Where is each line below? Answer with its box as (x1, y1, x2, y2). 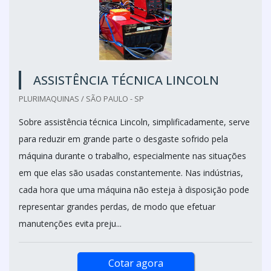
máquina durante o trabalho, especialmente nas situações (19, 149, 246, 162)
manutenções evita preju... (19, 217, 122, 229)
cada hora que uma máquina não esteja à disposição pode (19, 183, 249, 195)
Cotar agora (108, 256, 163, 270)
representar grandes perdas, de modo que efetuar (19, 200, 215, 212)
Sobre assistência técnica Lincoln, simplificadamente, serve (19, 116, 250, 128)
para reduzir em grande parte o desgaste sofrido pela (19, 132, 228, 145)
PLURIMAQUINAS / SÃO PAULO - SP (19, 93, 144, 104)
